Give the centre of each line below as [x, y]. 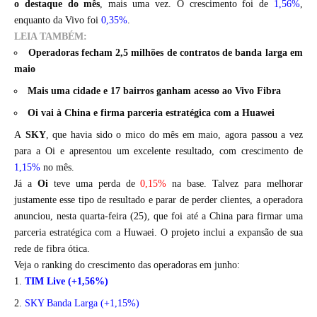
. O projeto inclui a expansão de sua [229, 233]
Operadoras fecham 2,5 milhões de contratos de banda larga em [165, 53]
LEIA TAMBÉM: [51, 37]
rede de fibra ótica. [52, 249]
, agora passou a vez [261, 135]
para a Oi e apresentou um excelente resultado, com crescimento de [158, 151]
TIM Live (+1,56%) [67, 282]
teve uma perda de [97, 184]
